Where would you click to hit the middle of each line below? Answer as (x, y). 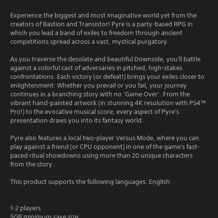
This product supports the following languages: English (90, 182)
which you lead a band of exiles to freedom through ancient (96, 33)
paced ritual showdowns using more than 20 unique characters (101, 155)
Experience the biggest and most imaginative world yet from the (103, 15)
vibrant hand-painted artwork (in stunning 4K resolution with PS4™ (108, 103)
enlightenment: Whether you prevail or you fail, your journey (99, 85)
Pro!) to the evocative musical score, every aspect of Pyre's (95, 112)
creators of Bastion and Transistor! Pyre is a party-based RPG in (101, 24)
